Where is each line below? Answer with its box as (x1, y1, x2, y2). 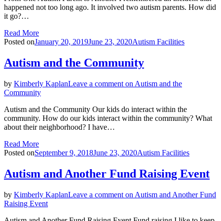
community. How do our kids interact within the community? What (4, 113, 212, 122)
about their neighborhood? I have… (4, 122, 115, 131)
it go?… (4, 11, 29, 20)
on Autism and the (123, 79, 182, 88)
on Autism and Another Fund (123, 190, 216, 199)
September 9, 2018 (35, 148, 93, 157)
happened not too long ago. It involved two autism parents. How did (4, 2, 216, 11)
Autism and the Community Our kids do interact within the (4, 105, 187, 113)
